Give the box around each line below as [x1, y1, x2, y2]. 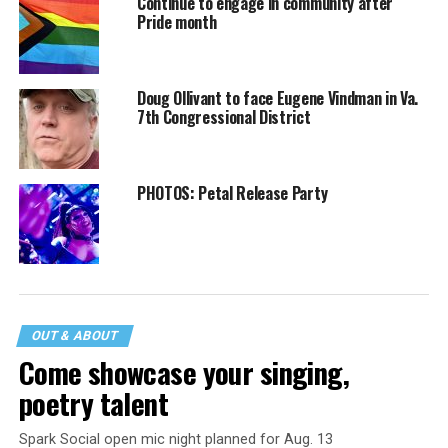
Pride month [136, 10, 217, 35]
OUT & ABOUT [29, 328, 120, 344]
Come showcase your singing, [18, 351, 350, 394]
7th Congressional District [136, 105, 311, 130]
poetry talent [18, 382, 169, 425]
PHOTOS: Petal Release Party [136, 181, 328, 206]
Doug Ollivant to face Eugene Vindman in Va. [136, 86, 419, 111]
